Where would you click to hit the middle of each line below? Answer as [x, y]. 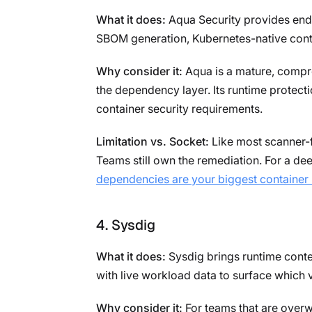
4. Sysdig [126, 225]
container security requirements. [179, 108]
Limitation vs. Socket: [153, 141]
